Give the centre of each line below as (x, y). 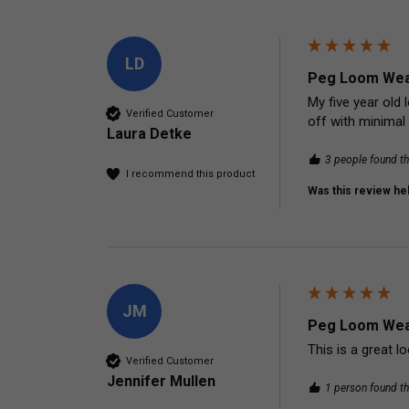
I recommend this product (190, 173)
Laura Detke (149, 134)
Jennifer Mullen (161, 382)
